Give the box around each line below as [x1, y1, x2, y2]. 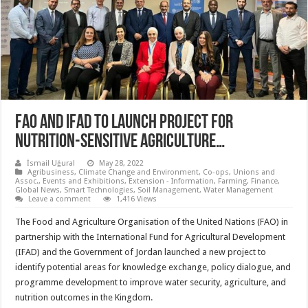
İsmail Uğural [27, 158, 76, 168]
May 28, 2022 [99, 158, 144, 168]
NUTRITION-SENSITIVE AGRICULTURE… [15, 132, 225, 152]
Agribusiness [27, 167, 75, 177]
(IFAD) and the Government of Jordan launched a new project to [15, 246, 267, 257]
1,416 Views [116, 194, 157, 203]
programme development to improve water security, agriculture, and [15, 276, 287, 287]
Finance [251, 176, 278, 186]
